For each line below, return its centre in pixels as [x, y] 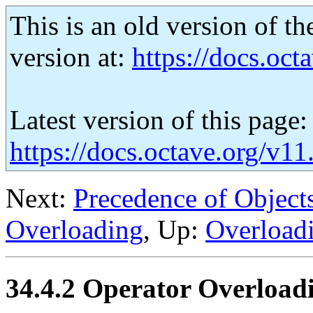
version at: [71, 57]
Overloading [74, 230]
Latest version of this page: [159, 120]
